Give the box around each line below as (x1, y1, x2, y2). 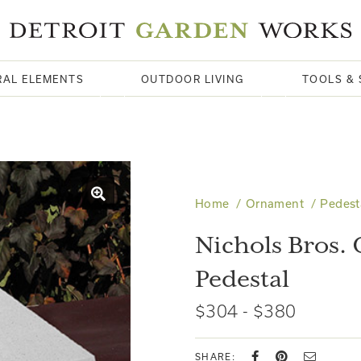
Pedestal (194, 266, 289, 294)
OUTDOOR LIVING (140, 73, 245, 85)
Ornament (245, 197, 305, 210)
